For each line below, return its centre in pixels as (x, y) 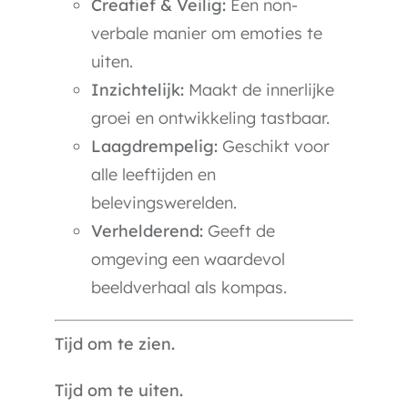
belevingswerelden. (164, 203)
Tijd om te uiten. (119, 390)
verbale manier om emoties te (207, 33)
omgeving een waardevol (188, 259)
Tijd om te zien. (115, 344)
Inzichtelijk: (138, 90)
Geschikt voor (274, 146)
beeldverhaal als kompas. (189, 287)
